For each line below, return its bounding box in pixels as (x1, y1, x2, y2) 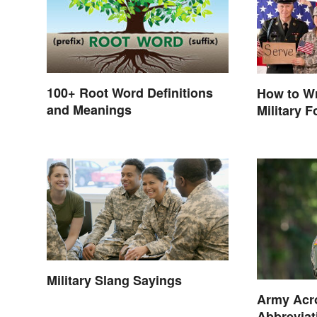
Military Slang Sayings (47, 271, 182, 290)
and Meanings (47, 100, 132, 120)
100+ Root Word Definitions (47, 83, 213, 103)
